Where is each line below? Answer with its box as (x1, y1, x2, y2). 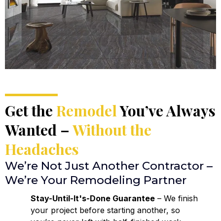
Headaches (5, 139, 79, 159)
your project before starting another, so (31, 205, 180, 215)
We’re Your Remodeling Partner (5, 173, 186, 187)
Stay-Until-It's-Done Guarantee (31, 193, 155, 203)
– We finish (155, 193, 198, 203)
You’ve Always (117, 100, 216, 120)
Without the (73, 119, 151, 140)
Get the (5, 100, 56, 120)
